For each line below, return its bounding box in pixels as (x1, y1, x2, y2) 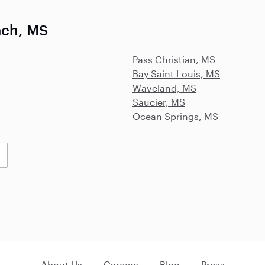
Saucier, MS (132, 96, 185, 108)
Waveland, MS (132, 82, 196, 93)
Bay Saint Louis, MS (132, 68, 220, 79)
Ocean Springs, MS (132, 111, 218, 122)
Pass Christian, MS (132, 54, 215, 65)
